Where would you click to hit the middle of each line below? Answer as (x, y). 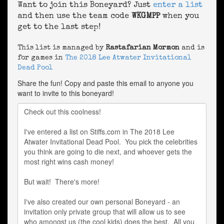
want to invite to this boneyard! (66, 93)
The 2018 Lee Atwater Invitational (128, 58)
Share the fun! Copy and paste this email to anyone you (105, 83)
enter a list (178, 5)
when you (179, 16)
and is (192, 48)
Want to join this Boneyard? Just (85, 5)
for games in (41, 58)
